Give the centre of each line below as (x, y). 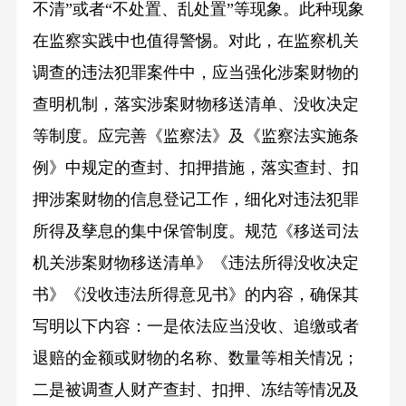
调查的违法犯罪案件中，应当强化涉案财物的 (195, 72)
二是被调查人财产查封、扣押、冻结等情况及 (195, 389)
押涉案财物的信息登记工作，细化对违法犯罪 (195, 199)
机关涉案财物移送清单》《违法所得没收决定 (195, 262)
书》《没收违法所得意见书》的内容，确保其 (195, 294)
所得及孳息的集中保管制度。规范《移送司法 (195, 231)
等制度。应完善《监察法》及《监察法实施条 (195, 135)
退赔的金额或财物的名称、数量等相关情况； (195, 358)
